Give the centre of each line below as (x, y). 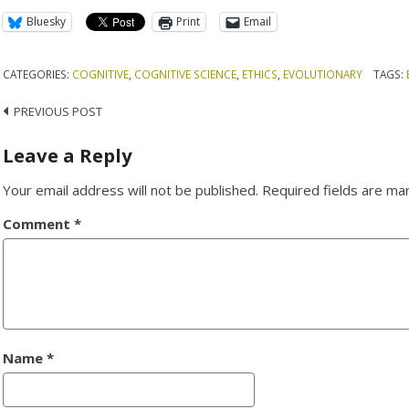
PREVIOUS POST (58, 112)
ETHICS (260, 73)
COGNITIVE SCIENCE (186, 73)
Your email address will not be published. (131, 189)
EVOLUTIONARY (323, 73)
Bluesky (47, 22)
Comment (39, 223)
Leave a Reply (68, 155)
